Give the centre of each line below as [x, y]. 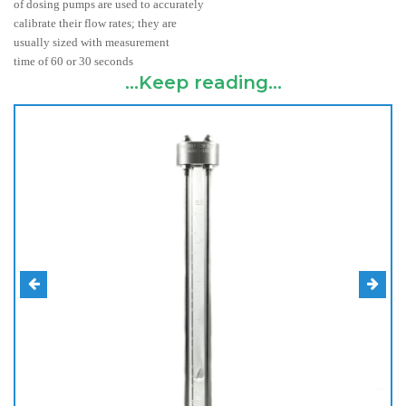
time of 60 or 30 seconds [73, 61]
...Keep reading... [203, 82]
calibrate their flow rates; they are [95, 23]
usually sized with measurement [92, 42]
